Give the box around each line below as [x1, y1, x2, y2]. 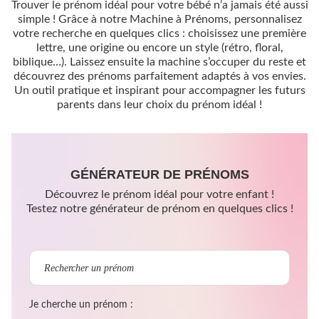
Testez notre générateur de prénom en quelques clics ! [26, 202, 293, 214]
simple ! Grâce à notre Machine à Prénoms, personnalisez [17, 13, 302, 25]
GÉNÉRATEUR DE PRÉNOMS [70, 167, 249, 182]
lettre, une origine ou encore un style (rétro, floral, [36, 41, 283, 53]
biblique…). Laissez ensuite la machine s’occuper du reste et [13, 56, 306, 68]
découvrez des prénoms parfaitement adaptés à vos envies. [13, 70, 306, 82]
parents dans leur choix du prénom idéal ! [57, 98, 262, 110]
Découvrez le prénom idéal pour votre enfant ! [45, 188, 274, 200]
